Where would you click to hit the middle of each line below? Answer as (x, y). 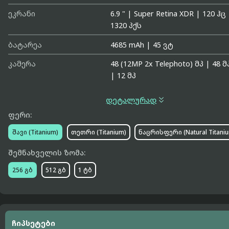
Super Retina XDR (164, 14)
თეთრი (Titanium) (98, 132)
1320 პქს (126, 26)
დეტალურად (131, 100)
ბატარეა (25, 44)
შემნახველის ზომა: (47, 153)
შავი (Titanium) (36, 132)
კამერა (22, 64)
